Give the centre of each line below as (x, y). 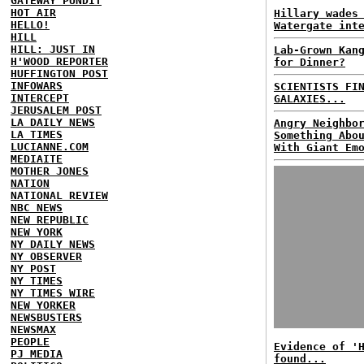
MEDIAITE (37, 158)
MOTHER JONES (50, 171)
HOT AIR (33, 12)
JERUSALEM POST (56, 110)
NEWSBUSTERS (46, 317)
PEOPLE (30, 341)
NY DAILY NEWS (53, 244)
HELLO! (30, 24)
